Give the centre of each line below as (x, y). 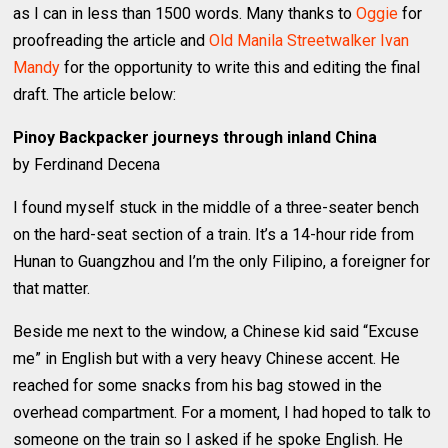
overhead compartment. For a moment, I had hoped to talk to (222, 412)
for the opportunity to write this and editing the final (240, 67)
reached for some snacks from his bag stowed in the (198, 385)
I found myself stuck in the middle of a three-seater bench (216, 207)
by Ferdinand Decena (87, 164)
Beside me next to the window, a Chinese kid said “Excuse (216, 331)
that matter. (52, 288)
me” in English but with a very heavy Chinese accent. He (207, 358)
